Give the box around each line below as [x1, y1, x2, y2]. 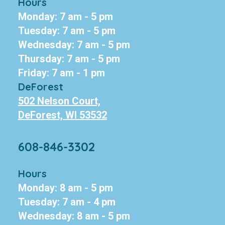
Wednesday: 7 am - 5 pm [18, 38, 130, 51]
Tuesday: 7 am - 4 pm [18, 195, 116, 208]
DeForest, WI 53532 [18, 108, 107, 121]
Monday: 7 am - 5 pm [18, 10, 113, 23]
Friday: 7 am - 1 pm [18, 66, 105, 79]
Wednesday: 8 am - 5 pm [18, 209, 130, 222]
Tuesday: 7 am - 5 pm [18, 24, 116, 37]
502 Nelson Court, [18, 94, 100, 107]
